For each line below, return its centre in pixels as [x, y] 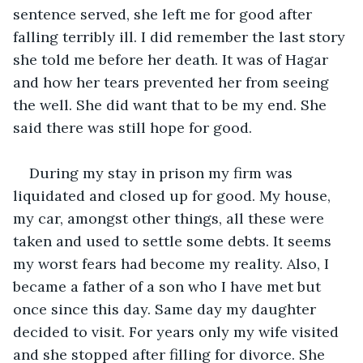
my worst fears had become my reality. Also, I [173, 263]
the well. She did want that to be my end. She [172, 105]
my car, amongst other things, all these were [171, 218]
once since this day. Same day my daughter [167, 309]
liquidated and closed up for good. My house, [174, 195]
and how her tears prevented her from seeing [173, 82]
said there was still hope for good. [135, 127]
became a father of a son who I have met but [169, 286]
